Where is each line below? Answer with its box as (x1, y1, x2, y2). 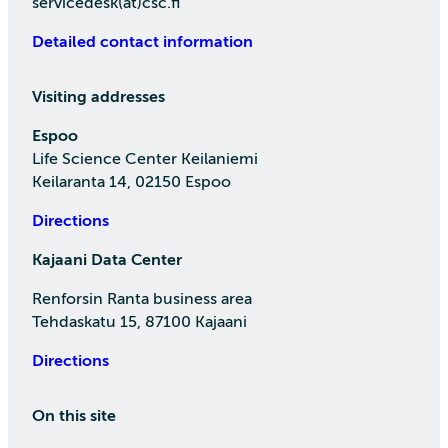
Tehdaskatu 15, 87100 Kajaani (32, 313, 247, 332)
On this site (32, 407, 116, 426)
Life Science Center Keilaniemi (32, 150, 258, 169)
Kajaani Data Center (32, 251, 182, 270)
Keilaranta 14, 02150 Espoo (32, 173, 231, 192)
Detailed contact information (32, 33, 253, 52)
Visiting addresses (32, 88, 165, 107)
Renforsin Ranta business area (32, 290, 252, 309)
